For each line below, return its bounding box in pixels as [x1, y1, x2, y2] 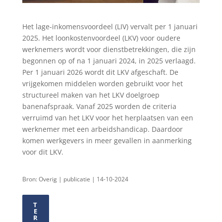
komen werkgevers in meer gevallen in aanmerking [22, 135, 192, 145]
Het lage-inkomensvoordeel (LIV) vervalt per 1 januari [22, 21, 198, 31]
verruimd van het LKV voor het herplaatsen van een [22, 112, 193, 122]
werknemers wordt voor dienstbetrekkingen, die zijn [22, 44, 196, 54]
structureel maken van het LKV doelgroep [22, 90, 160, 100]
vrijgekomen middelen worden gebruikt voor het [22, 78, 183, 88]
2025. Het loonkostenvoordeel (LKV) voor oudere [22, 33, 180, 43]
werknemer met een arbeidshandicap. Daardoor [22, 124, 183, 134]
